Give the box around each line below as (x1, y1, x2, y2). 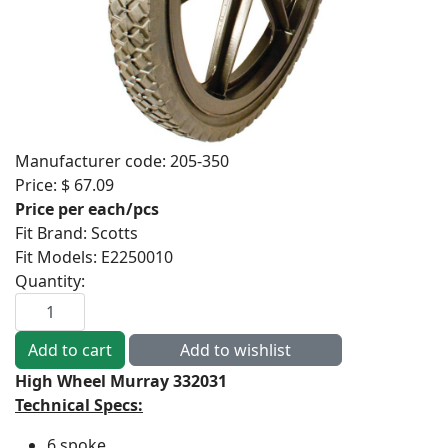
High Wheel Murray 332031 (15, 370, 227, 392)
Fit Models (15, 246, 93, 268)
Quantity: (15, 270, 85, 292)
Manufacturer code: (15, 150, 170, 172)
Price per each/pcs (15, 198, 159, 220)
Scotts (91, 222, 138, 244)
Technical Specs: (15, 394, 143, 416)
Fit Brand (15, 222, 83, 244)
